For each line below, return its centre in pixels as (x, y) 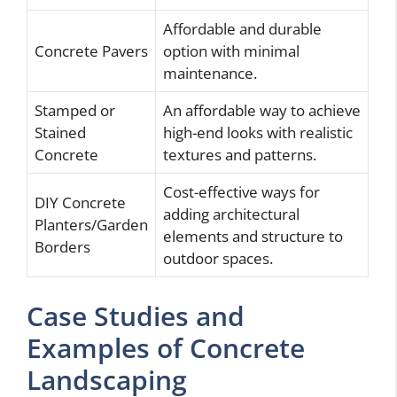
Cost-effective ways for (241, 192)
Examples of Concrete (166, 347)
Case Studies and (136, 315)
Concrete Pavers (91, 51)
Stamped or (75, 111)
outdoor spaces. (218, 259)
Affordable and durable (242, 29)
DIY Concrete (80, 203)
